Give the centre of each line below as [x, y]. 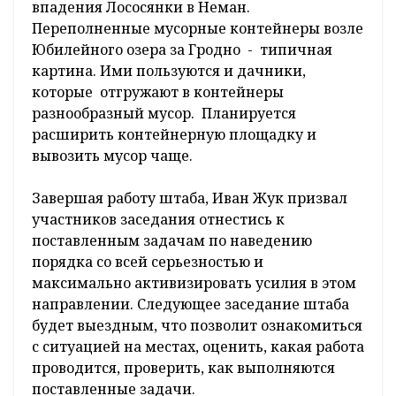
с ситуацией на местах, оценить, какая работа [198, 347]
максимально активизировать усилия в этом [194, 283]
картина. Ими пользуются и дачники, [169, 71]
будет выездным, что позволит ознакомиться [197, 326]
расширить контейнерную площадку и [174, 135]
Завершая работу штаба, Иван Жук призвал [190, 198]
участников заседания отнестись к [158, 220]
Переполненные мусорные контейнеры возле [198, 29]
